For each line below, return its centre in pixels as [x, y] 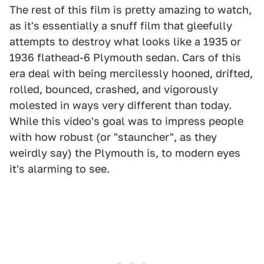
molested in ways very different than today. [121, 105]
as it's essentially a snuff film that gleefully [121, 26]
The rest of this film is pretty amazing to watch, [131, 10]
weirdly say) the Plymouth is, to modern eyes [125, 153]
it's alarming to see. [60, 169]
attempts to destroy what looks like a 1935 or [125, 42]
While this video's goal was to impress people [126, 121]
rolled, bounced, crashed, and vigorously [114, 89]
